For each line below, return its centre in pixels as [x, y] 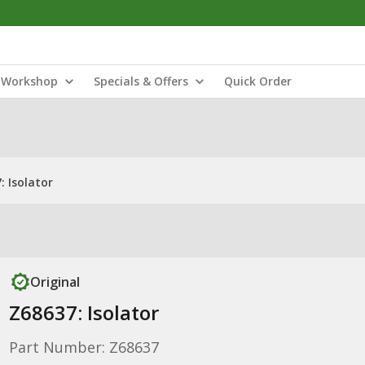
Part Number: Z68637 [84, 347]
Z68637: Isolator [84, 312]
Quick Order [258, 81]
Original [55, 282]
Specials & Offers [141, 81]
